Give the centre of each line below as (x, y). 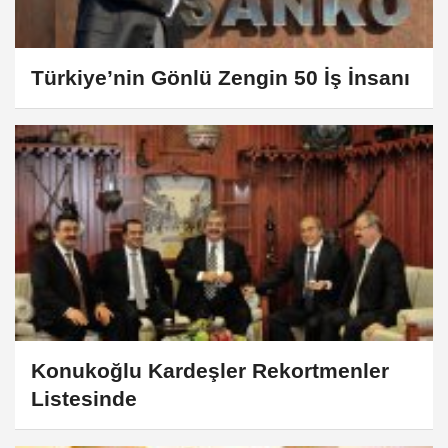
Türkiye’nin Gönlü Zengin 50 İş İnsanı (220, 78)
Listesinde (84, 399)
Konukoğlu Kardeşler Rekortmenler (210, 371)
